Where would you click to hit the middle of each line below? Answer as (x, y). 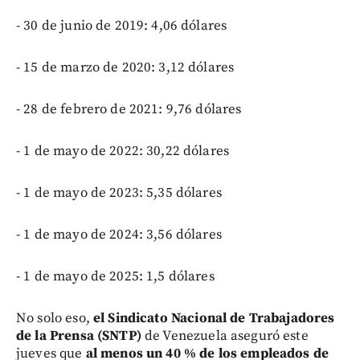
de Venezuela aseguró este (225, 336)
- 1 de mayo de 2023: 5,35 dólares (119, 193)
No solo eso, (55, 319)
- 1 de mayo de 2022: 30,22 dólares (123, 151)
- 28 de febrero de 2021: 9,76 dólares (129, 110)
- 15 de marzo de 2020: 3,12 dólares (125, 68)
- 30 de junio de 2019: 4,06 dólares (122, 26)
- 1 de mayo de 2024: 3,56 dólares (119, 235)
